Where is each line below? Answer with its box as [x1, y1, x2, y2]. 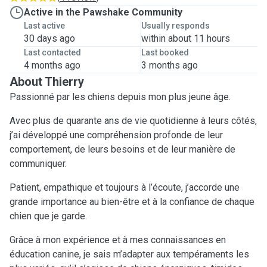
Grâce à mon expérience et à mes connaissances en [10, 234, 226, 246]
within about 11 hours [141, 33, 230, 44]
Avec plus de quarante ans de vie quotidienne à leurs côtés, [10, 115, 257, 126]
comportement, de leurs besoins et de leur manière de [10, 144, 235, 155]
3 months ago [141, 60, 198, 71]
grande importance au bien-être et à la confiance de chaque [10, 196, 254, 207]
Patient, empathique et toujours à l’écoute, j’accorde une [10, 182, 240, 193]
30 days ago [24, 33, 75, 44]
